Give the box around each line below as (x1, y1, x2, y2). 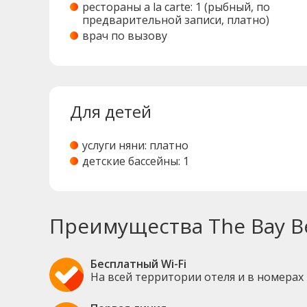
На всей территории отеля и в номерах (90, 269, 304, 284)
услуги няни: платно (82, 138, 188, 153)
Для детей (70, 100, 151, 123)
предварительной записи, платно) (82, 12, 269, 28)
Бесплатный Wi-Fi (90, 256, 186, 271)
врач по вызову (82, 28, 167, 44)
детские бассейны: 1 (82, 153, 189, 169)
